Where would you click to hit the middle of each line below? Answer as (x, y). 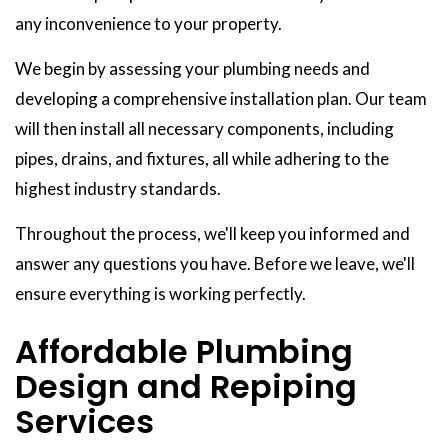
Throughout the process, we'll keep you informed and (212, 234)
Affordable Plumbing (184, 352)
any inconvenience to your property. (148, 24)
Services (84, 422)
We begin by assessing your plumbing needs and (192, 69)
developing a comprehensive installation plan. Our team (221, 99)
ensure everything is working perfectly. (160, 294)
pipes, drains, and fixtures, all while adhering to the (202, 159)
